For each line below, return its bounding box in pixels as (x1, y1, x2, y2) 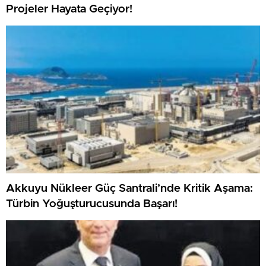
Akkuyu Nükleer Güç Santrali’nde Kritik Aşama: (6, 182, 253, 194)
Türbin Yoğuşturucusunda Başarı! (6, 198, 178, 210)
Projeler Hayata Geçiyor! (6, 3, 132, 15)
